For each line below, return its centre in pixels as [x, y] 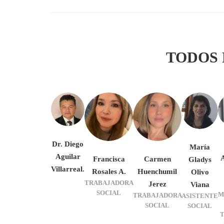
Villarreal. [68, 169]
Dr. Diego [68, 144]
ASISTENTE [200, 196]
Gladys [200, 159]
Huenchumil [157, 171]
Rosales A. [109, 171]
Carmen [157, 159]
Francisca [109, 159]
